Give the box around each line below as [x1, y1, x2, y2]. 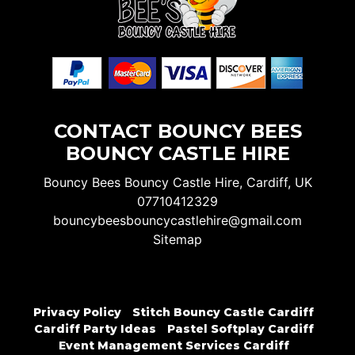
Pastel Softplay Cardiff [166, 322, 314, 337]
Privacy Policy [33, 305, 121, 320]
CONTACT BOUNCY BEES [53, 120, 302, 143]
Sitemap [153, 231, 202, 248]
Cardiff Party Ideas [33, 322, 156, 337]
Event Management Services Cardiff [58, 338, 289, 353]
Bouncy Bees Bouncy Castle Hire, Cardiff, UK [43, 174, 312, 191]
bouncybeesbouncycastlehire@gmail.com [53, 212, 302, 229]
